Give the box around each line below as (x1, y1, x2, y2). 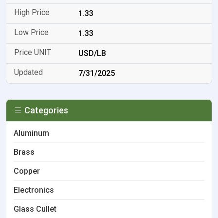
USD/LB (78, 49, 107, 58)
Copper (14, 166, 40, 176)
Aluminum (14, 128, 49, 138)
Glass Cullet (14, 204, 56, 214)
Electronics (14, 185, 54, 195)
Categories (22, 105, 68, 115)
